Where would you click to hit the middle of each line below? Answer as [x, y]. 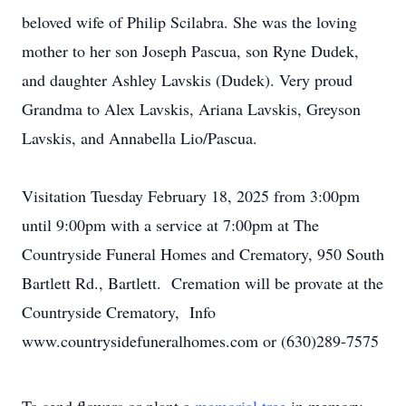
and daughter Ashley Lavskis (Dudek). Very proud [187, 80]
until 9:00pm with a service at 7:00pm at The [170, 225]
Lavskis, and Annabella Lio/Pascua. [140, 138]
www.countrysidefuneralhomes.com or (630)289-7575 [200, 341]
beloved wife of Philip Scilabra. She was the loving [189, 22]
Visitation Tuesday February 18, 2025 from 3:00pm [191, 196]
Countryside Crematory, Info [119, 312]
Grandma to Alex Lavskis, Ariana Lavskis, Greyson [191, 109]
